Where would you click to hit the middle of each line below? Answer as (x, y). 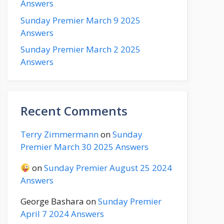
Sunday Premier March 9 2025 (80, 20)
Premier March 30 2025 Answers (84, 147)
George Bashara (52, 201)
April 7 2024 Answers (62, 214)
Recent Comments (74, 111)
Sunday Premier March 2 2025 (80, 49)
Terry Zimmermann (59, 134)
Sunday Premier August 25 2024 (108, 168)
